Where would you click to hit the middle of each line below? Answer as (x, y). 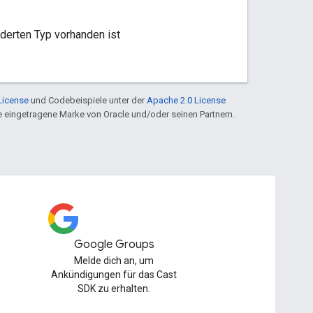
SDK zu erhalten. (114, 289)
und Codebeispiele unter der (88, 101)
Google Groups (114, 245)
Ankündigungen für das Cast (114, 275)
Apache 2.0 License (186, 101)
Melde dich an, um (114, 261)
